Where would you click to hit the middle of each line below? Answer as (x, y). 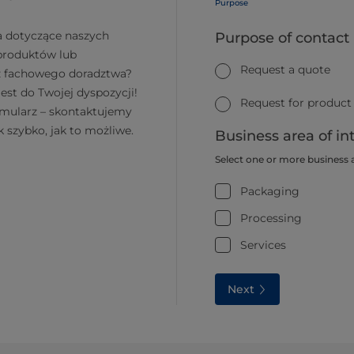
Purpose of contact (282, 38)
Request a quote (285, 70)
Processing (271, 218)
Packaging (270, 191)
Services (263, 245)
